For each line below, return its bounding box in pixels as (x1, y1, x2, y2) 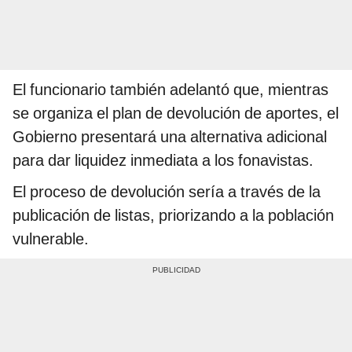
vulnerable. (13, 229, 89, 249)
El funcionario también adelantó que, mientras (13, 80, 328, 100)
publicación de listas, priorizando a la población (13, 206, 334, 225)
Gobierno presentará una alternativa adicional (13, 127, 327, 147)
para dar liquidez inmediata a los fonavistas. (13, 151, 313, 170)
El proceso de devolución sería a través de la (13, 182, 321, 202)
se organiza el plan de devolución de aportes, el (13, 104, 339, 123)
